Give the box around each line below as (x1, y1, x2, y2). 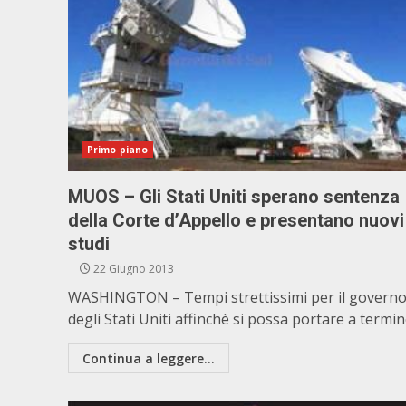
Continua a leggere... (82, 350, 215, 367)
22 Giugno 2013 (91, 261, 174, 276)
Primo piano (87, 143, 149, 156)
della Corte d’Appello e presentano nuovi (68, 209, 404, 231)
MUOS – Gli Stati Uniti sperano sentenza (68, 186, 400, 208)
